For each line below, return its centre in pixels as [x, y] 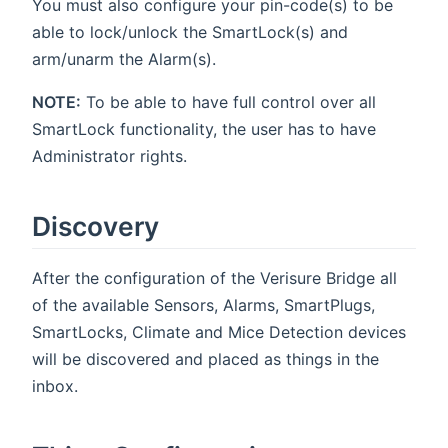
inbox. [55, 385]
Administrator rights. [109, 155]
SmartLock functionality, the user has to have [204, 128]
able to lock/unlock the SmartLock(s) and [190, 31]
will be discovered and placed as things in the [205, 358]
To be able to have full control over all [228, 101]
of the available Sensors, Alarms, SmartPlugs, [203, 304]
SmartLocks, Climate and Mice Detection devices [219, 331]
